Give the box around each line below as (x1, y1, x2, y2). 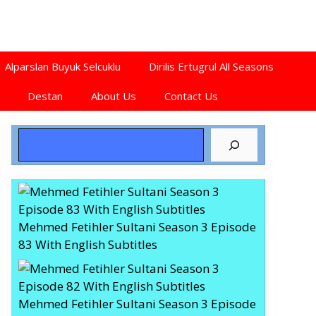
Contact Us (164, 89, 218, 103)
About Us (90, 89, 136, 103)
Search (18, 128, 55, 145)
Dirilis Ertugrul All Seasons (149, 59, 274, 73)
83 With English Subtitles (18, 236, 157, 253)
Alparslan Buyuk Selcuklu (5, 59, 121, 73)
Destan (27, 89, 63, 103)
